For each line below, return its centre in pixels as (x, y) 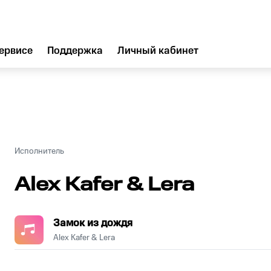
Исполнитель (39, 151)
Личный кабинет (158, 51)
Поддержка (75, 51)
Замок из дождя (93, 223)
